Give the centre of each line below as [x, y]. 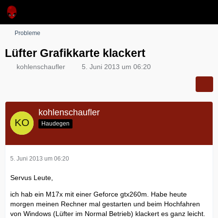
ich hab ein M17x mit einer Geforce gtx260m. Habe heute [99, 194]
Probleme [27, 33]
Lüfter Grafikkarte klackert [75, 53]
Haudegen [55, 123]
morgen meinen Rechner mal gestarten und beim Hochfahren [105, 204]
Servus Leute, [32, 177]
